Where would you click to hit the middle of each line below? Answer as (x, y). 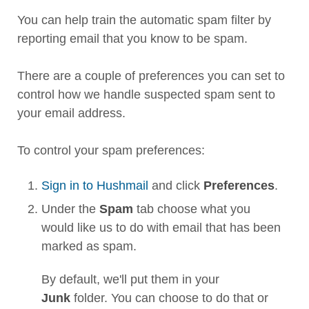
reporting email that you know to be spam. (132, 39)
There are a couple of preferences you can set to (151, 76)
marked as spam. (89, 246)
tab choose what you (193, 209)
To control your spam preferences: (111, 150)
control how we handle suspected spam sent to (146, 94)
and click (176, 186)
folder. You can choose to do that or (169, 298)
